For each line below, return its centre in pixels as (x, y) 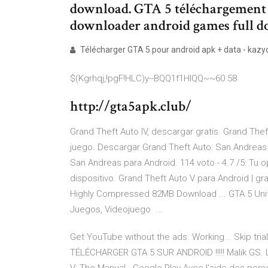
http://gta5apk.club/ (131, 106)
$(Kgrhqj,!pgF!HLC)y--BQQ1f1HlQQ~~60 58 (153, 78)
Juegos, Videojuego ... (116, 209)
